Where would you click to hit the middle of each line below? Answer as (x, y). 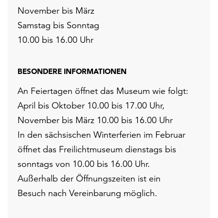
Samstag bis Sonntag (58, 25)
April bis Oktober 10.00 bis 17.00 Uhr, (91, 106)
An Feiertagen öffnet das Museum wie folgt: (103, 91)
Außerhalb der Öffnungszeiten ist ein (89, 179)
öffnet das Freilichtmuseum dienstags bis (97, 149)
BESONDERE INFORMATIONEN (72, 72)
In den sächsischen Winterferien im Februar (101, 135)
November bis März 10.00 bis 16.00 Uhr (95, 120)
